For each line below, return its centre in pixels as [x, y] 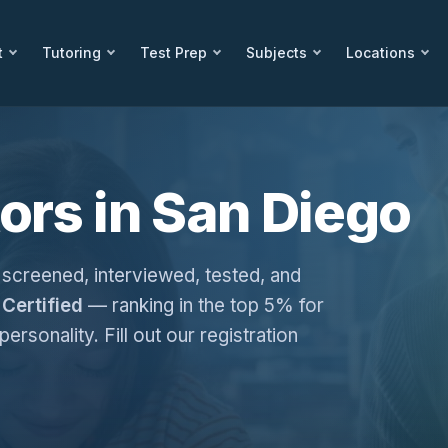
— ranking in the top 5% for [203, 305]
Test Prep [173, 52]
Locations [380, 52]
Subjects [276, 52]
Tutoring [71, 52]
